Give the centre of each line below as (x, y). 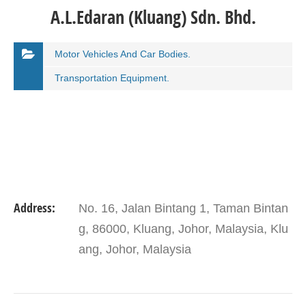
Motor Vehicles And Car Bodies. (123, 54)
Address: (34, 208)
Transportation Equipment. (112, 78)
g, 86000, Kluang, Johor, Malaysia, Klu (183, 229)
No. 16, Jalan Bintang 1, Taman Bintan (183, 208)
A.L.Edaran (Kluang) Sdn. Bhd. (153, 17)
